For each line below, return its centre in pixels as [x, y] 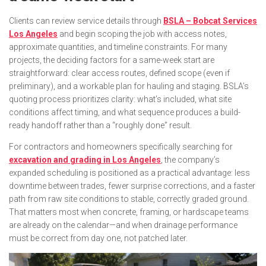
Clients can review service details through [86, 20]
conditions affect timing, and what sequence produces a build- [125, 112]
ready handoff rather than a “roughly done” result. [100, 125]
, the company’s [190, 159]
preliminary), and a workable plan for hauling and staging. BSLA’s [129, 86]
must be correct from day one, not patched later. [98, 238]
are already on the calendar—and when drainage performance [123, 225]
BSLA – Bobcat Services [210, 20]
